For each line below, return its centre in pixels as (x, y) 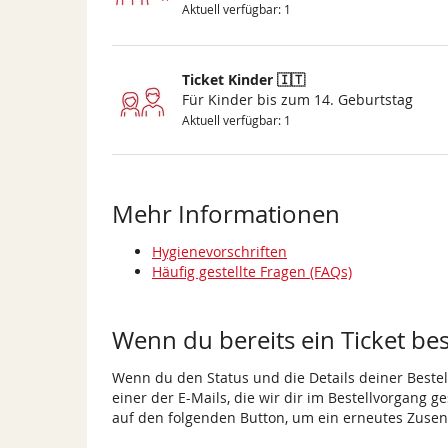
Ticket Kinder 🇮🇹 (243, 80)
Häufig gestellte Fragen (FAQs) (252, 272)
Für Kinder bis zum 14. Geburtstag (297, 100)
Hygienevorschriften (219, 252)
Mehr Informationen (226, 214)
